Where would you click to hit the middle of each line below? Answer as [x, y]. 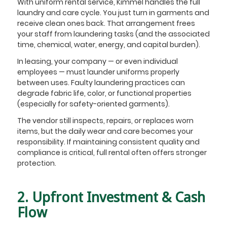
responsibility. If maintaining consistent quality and [108, 142]
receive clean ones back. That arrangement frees [106, 24]
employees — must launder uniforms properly [98, 72]
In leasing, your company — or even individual [97, 62]
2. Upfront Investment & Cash [111, 198]
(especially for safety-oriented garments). [94, 104]
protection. [36, 163]
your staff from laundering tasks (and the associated [113, 34]
